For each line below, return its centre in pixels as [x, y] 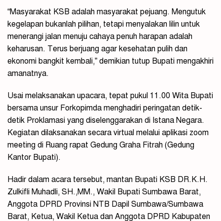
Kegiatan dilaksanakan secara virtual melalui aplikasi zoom [108, 133]
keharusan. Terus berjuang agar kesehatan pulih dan [97, 49]
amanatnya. [28, 74]
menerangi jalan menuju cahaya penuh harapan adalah [100, 37]
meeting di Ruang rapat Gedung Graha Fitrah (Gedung [101, 145]
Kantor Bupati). [34, 158]
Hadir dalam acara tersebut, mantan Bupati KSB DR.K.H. [108, 180]
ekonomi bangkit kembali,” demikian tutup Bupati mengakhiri [110, 61]
